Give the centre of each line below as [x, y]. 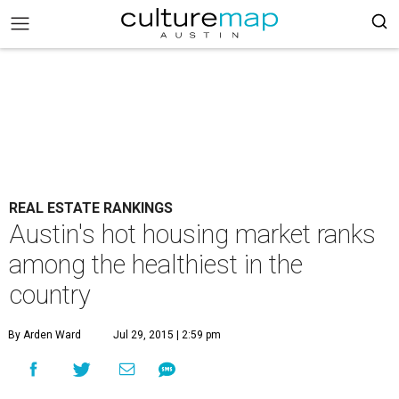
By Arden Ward [45, 335]
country [50, 295]
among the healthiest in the [156, 265]
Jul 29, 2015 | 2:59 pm [167, 335]
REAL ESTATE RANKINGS [91, 208]
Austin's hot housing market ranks [192, 234]
